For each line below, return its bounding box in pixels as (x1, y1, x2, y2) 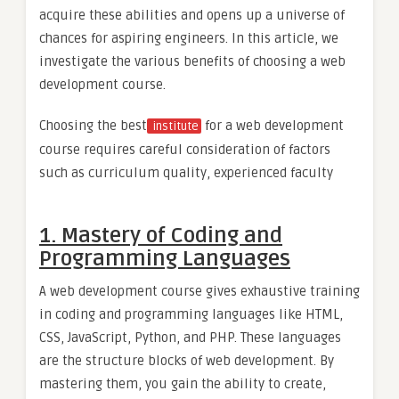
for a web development (201, 117, 344, 134)
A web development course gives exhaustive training (39, 282, 360, 299)
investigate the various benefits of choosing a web (39, 53, 346, 69)
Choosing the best (39, 117, 147, 134)
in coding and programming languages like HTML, (39, 305, 343, 322)
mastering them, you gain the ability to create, (39, 375, 326, 392)
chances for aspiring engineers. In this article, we (39, 29, 338, 46)
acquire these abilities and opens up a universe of (39, 6, 345, 23)
